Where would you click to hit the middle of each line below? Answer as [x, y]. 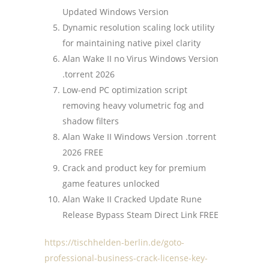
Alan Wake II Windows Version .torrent [139, 137]
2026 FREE [83, 152]
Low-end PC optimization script [125, 90]
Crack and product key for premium [134, 168]
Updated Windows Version [116, 12]
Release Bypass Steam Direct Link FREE [141, 215]
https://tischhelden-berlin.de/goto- [114, 242]
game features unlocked [111, 183]
